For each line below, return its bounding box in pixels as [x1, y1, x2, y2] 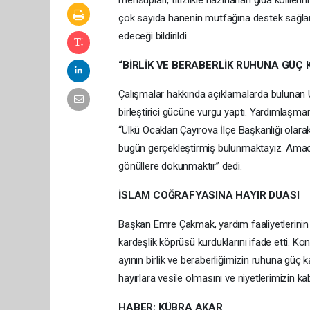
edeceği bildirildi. [118, 30, 189, 42]
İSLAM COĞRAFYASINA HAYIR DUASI [118, 189, 300, 201]
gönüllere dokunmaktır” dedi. [118, 160, 242, 172]
